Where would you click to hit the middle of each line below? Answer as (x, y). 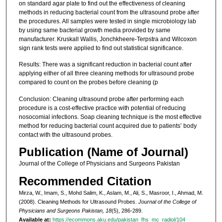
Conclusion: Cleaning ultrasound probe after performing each (101, 99)
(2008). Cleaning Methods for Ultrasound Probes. (78, 201)
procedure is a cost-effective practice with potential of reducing (102, 108)
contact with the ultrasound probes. (65, 135)
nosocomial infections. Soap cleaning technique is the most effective (110, 117)
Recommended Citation (85, 181)
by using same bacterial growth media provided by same (94, 30)
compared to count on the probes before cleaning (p (88, 83)
